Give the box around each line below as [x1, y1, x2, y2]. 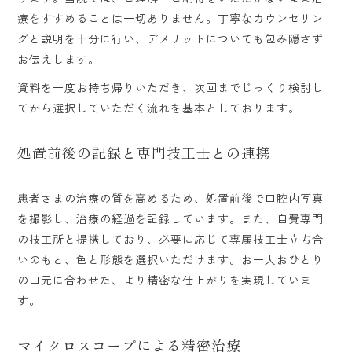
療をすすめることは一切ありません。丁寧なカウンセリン [17, 10, 324, 27]
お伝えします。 [17, 51, 101, 68]
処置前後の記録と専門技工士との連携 [17, 142, 272, 163]
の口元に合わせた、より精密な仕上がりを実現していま [17, 271, 313, 288]
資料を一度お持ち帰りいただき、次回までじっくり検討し [17, 79, 324, 96]
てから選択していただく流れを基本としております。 [17, 100, 301, 116]
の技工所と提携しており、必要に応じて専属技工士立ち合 [17, 230, 324, 247]
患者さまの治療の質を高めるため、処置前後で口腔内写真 [17, 189, 324, 206]
